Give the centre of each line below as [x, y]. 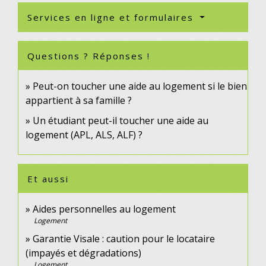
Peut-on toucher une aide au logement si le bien [140, 86]
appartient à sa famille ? [79, 101]
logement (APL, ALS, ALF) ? [84, 135]
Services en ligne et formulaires [112, 18]
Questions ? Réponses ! [89, 56]
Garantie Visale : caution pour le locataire [124, 239]
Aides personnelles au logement [104, 209]
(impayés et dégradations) [83, 253]
